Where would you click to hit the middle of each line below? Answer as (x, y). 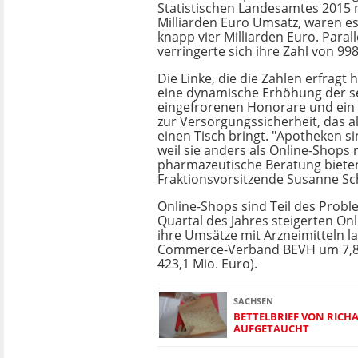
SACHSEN (253, 300)
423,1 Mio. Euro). (207, 264)
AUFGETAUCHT (271, 328)
